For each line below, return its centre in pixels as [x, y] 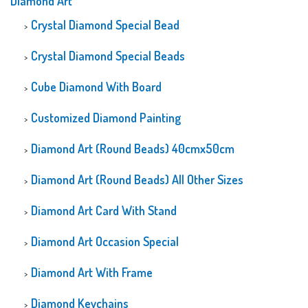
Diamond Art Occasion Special [105, 241]
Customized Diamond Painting [106, 117]
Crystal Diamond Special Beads [108, 55]
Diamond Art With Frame [92, 272]
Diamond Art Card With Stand [104, 210]
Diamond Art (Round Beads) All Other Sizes [137, 179]
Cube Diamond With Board [96, 86]
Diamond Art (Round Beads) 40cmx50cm [133, 148]
